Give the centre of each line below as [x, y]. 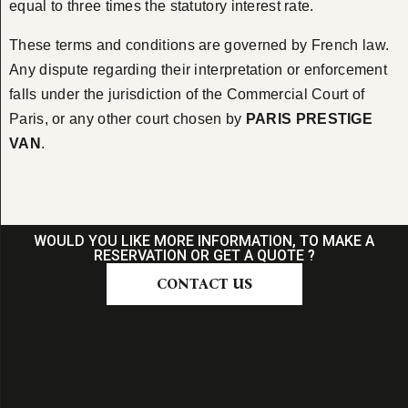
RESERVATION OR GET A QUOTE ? [204, 256]
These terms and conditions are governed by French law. [199, 46]
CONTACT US [204, 284]
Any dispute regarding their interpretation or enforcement [199, 70]
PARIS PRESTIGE [309, 119]
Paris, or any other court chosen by [127, 119]
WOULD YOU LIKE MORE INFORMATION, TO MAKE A [204, 241]
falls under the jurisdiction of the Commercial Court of [187, 95]
